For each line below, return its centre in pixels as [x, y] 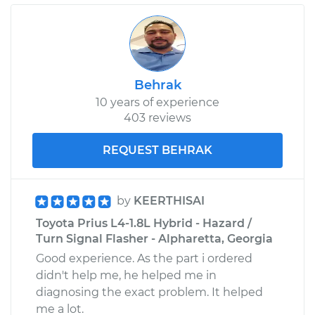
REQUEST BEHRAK [157, 150]
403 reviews [157, 117]
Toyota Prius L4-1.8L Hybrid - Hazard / [144, 223]
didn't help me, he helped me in [126, 275]
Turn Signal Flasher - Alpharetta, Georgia [154, 238]
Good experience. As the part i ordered [144, 258]
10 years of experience [157, 102]
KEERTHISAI [169, 200]
